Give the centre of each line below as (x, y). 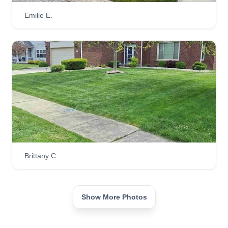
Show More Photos (114, 197)
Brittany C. (41, 155)
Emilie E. (38, 15)
